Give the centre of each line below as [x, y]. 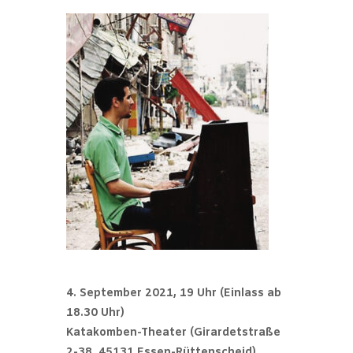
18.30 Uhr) [95, 313]
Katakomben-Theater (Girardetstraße [173, 333]
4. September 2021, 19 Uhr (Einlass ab [174, 293]
